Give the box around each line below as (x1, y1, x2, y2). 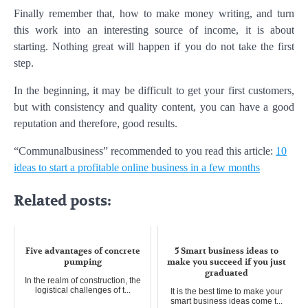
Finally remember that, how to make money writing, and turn (14, 7, 294, 19)
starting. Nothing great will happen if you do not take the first (14, 40, 294, 52)
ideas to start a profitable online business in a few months (14, 161, 260, 173)
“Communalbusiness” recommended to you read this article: (14, 144, 276, 157)
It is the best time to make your (170, 286, 283, 296)
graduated (204, 267, 248, 278)
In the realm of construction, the (24, 275, 141, 285)
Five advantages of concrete (25, 245, 140, 256)
